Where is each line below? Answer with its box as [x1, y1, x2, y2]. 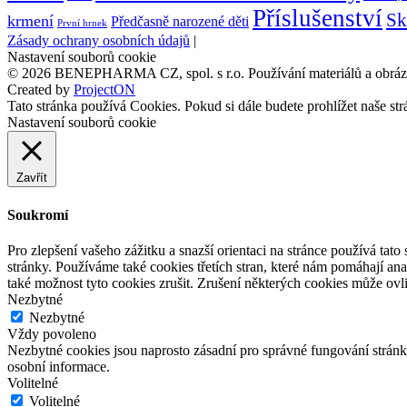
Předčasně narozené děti [111, 14, 249, 30]
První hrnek [57, 18, 107, 29]
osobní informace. [7, 358, 110, 374]
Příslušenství [253, 5, 382, 33]
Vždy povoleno [7, 325, 96, 342]
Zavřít [16, 171, 47, 185]
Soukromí [7, 206, 68, 223]
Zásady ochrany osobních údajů [7, 33, 190, 49]
